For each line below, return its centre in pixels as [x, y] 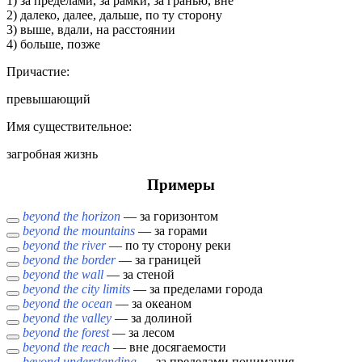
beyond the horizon [72, 217]
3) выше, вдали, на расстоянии [91, 29]
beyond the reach [66, 347]
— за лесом [142, 333]
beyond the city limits [76, 289]
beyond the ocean [67, 304]
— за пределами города [196, 289]
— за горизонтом [169, 217]
